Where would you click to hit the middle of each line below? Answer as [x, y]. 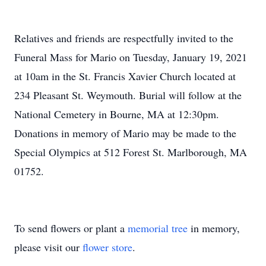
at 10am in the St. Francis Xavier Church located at [125, 76]
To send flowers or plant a [71, 228]
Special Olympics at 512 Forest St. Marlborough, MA [131, 152]
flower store [107, 247]
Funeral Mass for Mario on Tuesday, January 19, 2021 [131, 57]
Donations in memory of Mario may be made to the [125, 133]
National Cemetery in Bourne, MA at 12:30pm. [117, 114]
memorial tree [158, 228]
